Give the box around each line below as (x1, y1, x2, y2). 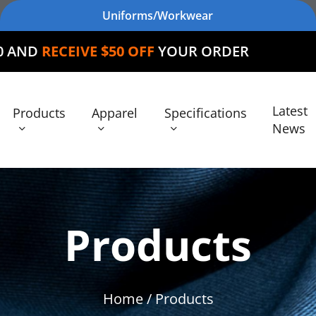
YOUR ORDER (68, 42, 163, 61)
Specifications (164, 104, 247, 121)
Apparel (92, 104, 138, 121)
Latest (272, 102, 308, 119)
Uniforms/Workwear (102, 8, 214, 23)
